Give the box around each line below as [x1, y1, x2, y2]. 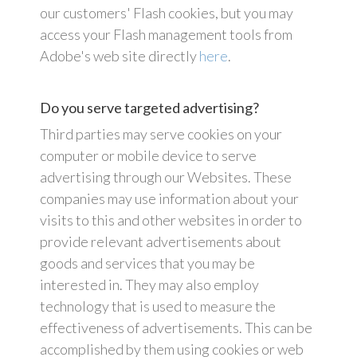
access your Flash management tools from [40, 25, 292, 44]
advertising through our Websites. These [40, 168, 292, 186]
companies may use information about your [40, 190, 299, 208]
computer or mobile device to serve [40, 147, 257, 165]
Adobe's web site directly [40, 47, 199, 65]
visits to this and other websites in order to [40, 211, 302, 229]
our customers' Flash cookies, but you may [40, 4, 293, 22]
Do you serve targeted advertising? [40, 99, 259, 117]
